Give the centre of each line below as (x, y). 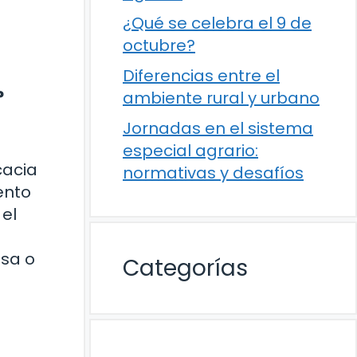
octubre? (159, 45)
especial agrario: (190, 151)
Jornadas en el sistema (218, 128)
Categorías (185, 268)
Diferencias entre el (201, 76)
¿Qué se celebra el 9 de (217, 23)
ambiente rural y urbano (221, 98)
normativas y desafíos (213, 173)
